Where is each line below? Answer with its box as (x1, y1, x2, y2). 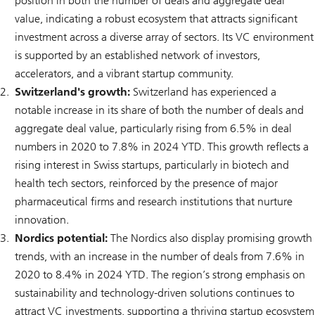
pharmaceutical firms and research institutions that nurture (15, 194, 292, 208)
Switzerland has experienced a (133, 84, 276, 98)
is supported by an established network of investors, (15, 48, 260, 62)
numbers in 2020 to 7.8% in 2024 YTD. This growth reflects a (15, 139, 309, 153)
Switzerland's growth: (15, 84, 133, 98)
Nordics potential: (15, 231, 110, 245)
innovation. (15, 212, 69, 226)
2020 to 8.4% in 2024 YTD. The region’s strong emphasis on (15, 267, 305, 281)
